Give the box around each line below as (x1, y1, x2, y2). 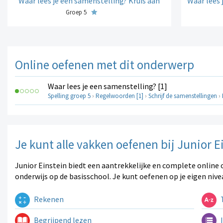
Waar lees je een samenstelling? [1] (48, 81, 167, 92)
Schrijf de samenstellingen (148, 92, 217, 101)
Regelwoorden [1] (96, 92, 143, 101)
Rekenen (32, 194, 64, 205)
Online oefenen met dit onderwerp (15, 57, 194, 73)
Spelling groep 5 (48, 92, 91, 101)
